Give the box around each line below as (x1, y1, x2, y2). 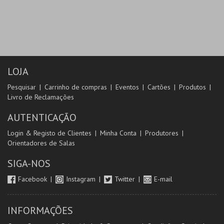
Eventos (115, 82, 139, 91)
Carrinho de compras (44, 82, 107, 91)
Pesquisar (7, 82, 36, 91)
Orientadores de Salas (7, 138, 75, 147)
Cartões (147, 82, 170, 91)
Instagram (66, 174, 97, 183)
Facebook (18, 174, 49, 183)
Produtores (145, 128, 178, 137)
